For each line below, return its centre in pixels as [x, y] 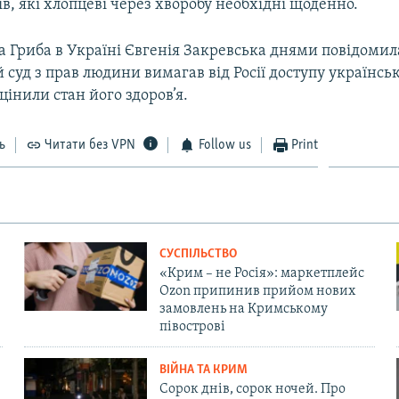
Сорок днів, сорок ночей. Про [252, 389]
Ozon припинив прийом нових [257, 291]
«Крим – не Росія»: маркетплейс [261, 273]
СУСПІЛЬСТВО [198, 254]
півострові [192, 326]
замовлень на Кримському [243, 309]
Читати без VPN [90, 145]
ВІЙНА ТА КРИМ [203, 370]
